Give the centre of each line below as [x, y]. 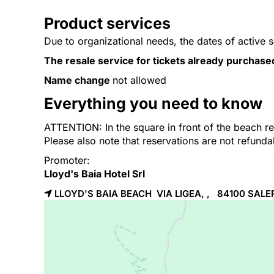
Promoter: [67, 160]
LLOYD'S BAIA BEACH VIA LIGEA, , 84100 [151, 194]
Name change [78, 80]
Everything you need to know [153, 103]
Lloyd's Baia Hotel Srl [94, 174]
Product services [107, 23]
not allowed [139, 80]
